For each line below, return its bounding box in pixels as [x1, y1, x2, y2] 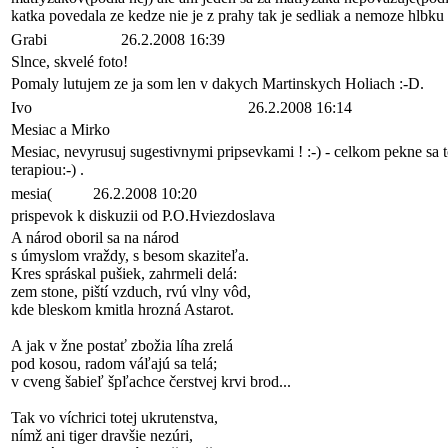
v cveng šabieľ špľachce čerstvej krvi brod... [11, 373, 291, 390]
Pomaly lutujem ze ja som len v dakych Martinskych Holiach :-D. [11, 75, 424, 92]
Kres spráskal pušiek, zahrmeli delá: [11, 265, 237, 282]
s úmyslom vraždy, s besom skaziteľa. [11, 247, 249, 264]
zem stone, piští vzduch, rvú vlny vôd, [11, 283, 251, 300]
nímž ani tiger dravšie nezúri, [11, 427, 193, 444]
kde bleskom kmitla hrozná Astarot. [11, 301, 234, 318]
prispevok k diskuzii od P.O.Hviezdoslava [11, 207, 275, 224]
